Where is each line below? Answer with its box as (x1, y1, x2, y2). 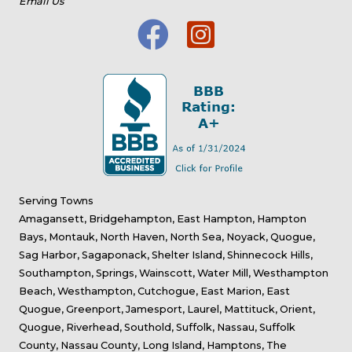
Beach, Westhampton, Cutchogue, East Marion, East (19, 284, 290, 297)
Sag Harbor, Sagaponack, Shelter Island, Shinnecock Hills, (19, 248, 313, 261)
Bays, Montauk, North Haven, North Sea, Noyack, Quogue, (19, 230, 315, 243)
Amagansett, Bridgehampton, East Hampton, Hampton (19, 212, 306, 225)
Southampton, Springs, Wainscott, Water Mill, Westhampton (19, 266, 328, 279)
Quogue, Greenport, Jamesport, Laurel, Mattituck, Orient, (19, 302, 315, 315)
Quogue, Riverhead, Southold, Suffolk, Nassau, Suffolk (19, 321, 295, 333)
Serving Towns (19, 194, 93, 207)
